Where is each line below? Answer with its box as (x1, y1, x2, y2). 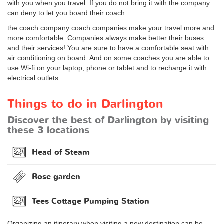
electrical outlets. (7, 73, 60, 82)
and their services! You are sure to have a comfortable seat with (7, 43, 209, 52)
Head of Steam (32, 146, 90, 158)
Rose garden (32, 171, 80, 182)
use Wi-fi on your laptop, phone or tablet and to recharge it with (7, 63, 207, 72)
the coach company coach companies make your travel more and (7, 23, 214, 32)
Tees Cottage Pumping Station (32, 195, 149, 207)
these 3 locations (7, 123, 89, 137)
